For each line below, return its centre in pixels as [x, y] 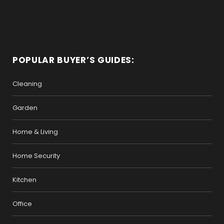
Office [22, 203]
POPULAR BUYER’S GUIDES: [73, 60]
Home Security [36, 155]
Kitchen [24, 179]
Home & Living [35, 131]
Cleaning [27, 83]
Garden [25, 107]
